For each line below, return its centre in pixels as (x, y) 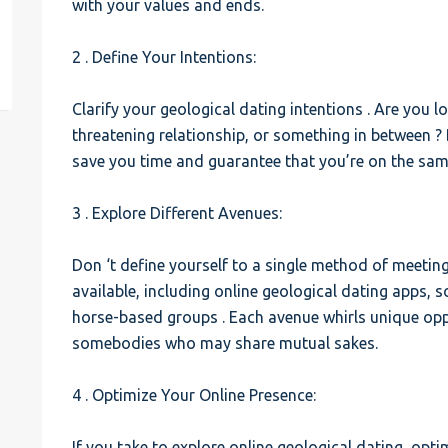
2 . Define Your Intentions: (164, 57)
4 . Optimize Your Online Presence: (194, 395)
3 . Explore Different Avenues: (177, 213)
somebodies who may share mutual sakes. (225, 343)
